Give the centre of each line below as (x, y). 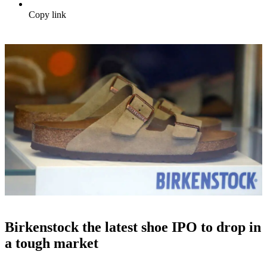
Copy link (47, 15)
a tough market (52, 243)
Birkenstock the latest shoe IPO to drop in (133, 227)
